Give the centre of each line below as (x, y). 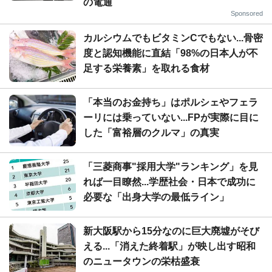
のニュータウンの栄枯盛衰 (141, 261)
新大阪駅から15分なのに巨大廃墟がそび (171, 231)
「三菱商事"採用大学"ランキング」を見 (171, 166)
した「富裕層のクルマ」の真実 (151, 132)
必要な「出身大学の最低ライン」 (156, 197)
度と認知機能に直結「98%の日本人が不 (171, 53)
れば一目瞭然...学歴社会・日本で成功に (169, 182)
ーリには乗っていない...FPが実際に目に (171, 117)
